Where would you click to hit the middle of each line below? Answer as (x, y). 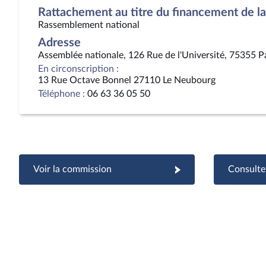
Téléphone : (61, 94)
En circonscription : (78, 69)
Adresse (59, 43)
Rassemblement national (89, 25)
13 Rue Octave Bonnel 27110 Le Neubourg (127, 80)
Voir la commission (72, 169)
